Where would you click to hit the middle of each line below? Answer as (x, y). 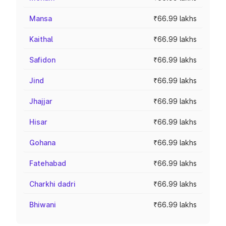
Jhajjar (41, 101)
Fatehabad (48, 163)
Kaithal (41, 39)
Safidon (42, 60)
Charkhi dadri (52, 184)
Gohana (42, 143)
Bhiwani (43, 205)
